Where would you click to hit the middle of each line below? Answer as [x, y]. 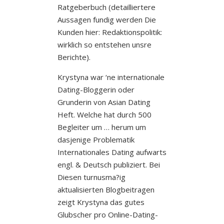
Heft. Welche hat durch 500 [104, 114]
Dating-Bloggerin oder [96, 89]
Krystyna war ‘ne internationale [111, 77]
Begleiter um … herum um [101, 127]
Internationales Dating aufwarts [112, 152]
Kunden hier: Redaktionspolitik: [109, 32]
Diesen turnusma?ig [91, 177]
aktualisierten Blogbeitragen [106, 189]
